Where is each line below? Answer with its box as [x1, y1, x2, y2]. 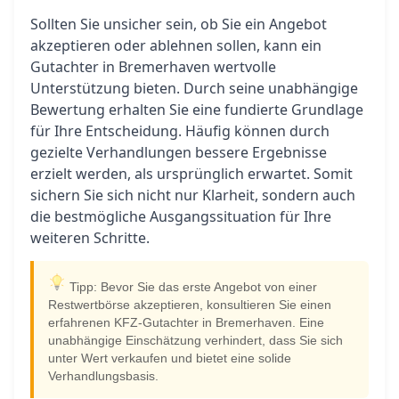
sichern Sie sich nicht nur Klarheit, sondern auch [30, 185, 355, 205]
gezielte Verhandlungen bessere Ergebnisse [30, 142, 327, 162]
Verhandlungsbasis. [48, 370, 159, 383]
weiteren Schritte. [30, 228, 150, 248]
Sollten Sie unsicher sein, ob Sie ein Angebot [30, 14, 327, 34]
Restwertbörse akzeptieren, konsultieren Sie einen [48, 298, 331, 312]
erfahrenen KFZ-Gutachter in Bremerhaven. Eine [48, 316, 324, 330]
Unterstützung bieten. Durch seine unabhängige [30, 78, 358, 98]
